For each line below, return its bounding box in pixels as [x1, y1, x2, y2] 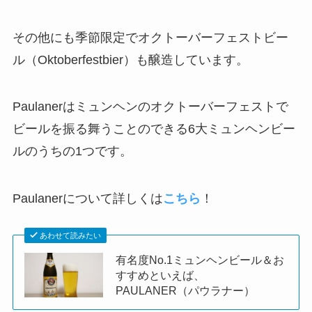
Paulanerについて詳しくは [12, 192, 163, 206]
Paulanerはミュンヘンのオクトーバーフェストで [12, 100, 288, 114]
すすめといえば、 [116, 269, 205, 282]
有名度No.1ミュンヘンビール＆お [116, 253, 285, 267]
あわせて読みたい [40, 231, 102, 240]
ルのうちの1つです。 [12, 144, 132, 159]
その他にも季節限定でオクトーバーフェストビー [12, 30, 288, 45]
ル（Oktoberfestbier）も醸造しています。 [12, 52, 249, 67]
